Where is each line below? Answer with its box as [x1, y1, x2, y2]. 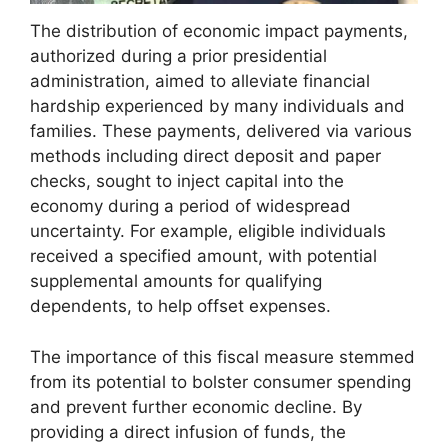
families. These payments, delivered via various [30, 121, 412, 142]
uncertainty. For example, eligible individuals [30, 221, 386, 242]
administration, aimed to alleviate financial [30, 71, 370, 92]
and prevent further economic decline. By [30, 396, 362, 417]
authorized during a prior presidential [30, 46, 327, 67]
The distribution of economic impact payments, [30, 21, 408, 42]
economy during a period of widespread [30, 196, 351, 217]
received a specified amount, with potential [30, 246, 377, 267]
